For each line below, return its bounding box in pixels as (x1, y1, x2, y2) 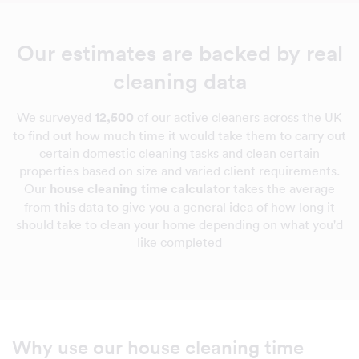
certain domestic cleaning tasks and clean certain (39, 145, 320, 161)
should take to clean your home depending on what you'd (16, 216, 343, 232)
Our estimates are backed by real (16, 40, 343, 67)
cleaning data (112, 68, 247, 95)
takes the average (230, 180, 335, 196)
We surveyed (17, 109, 95, 125)
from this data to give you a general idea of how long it (24, 199, 335, 215)
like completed (137, 234, 222, 250)
